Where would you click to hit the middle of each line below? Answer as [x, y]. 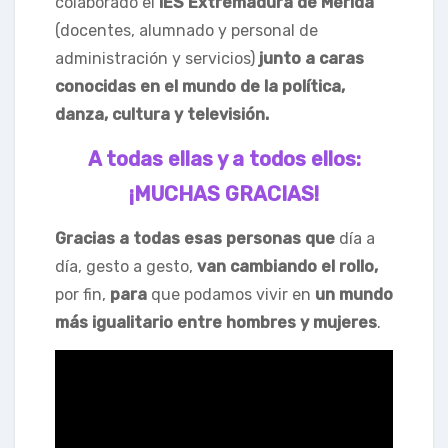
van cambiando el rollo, [287, 266]
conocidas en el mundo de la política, [200, 86]
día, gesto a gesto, [126, 266]
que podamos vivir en [231, 294]
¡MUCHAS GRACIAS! [224, 194]
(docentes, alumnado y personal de [186, 30]
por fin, [82, 294]
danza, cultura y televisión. [162, 114]
